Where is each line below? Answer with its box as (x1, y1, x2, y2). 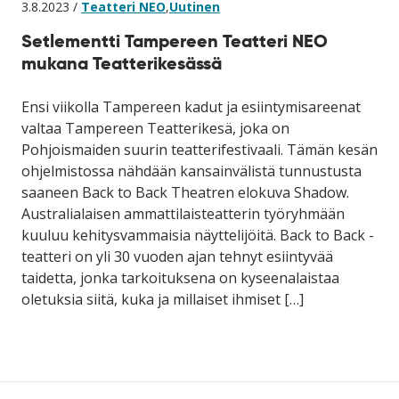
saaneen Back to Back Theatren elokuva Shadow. (21, 182, 349, 202)
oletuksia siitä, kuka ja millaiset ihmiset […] (21, 289, 304, 309)
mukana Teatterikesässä (21, 51, 222, 75)
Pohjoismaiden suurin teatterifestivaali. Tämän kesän (21, 139, 378, 159)
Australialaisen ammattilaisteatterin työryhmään (21, 203, 345, 224)
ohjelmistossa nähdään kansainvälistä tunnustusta (21, 160, 362, 181)
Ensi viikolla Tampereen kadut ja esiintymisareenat (21, 96, 361, 117)
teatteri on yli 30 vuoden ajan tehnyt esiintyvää (21, 246, 333, 266)
